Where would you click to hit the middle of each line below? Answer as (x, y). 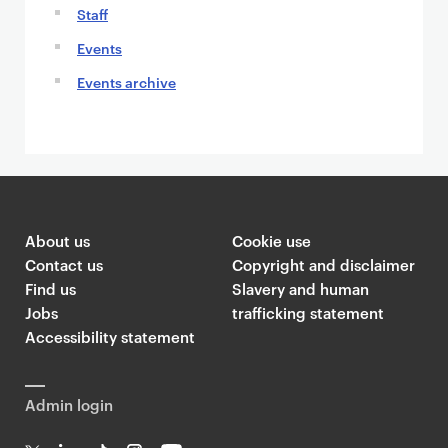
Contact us (64, 264)
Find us (50, 288)
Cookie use (271, 240)
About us (57, 240)
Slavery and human (300, 288)
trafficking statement (307, 312)
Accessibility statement (110, 336)
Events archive (126, 81)
